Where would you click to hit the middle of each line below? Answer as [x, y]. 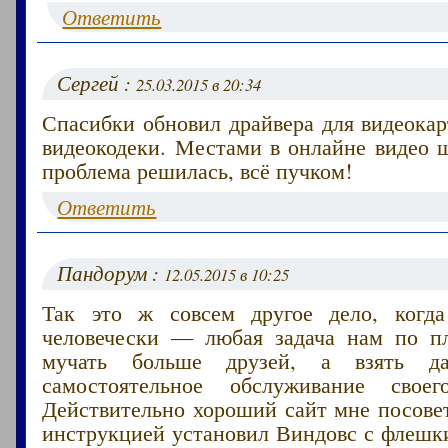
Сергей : [97, 82]
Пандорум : [111, 272]
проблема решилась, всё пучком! [197, 169]
